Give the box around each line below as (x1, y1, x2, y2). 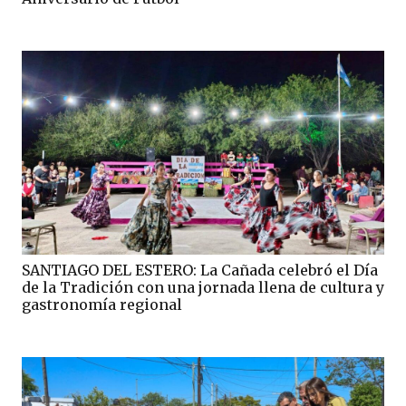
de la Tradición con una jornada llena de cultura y (22, 278, 384, 297)
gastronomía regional (22, 295, 182, 314)
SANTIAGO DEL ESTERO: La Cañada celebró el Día (22, 261, 378, 280)
